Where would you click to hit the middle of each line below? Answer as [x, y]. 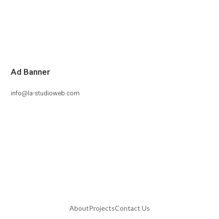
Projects [102, 208]
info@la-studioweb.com [45, 93]
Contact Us [132, 208]
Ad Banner [31, 72]
